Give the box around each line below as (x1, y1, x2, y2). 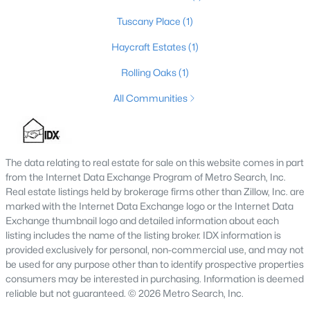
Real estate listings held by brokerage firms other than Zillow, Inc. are (6, 185, 304, 197)
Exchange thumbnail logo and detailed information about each (6, 215, 279, 226)
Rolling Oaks (121, 66, 179, 78)
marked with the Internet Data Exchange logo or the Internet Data (6, 200, 293, 212)
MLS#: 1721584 (23, 122, 86, 133)
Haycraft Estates (111, 41, 188, 53)
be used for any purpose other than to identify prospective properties (6, 258, 304, 270)
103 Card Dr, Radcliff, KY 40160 (23, 106, 151, 117)
